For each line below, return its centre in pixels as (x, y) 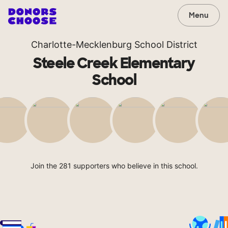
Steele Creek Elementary (114, 63)
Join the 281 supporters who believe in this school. (114, 166)
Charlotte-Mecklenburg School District (114, 45)
